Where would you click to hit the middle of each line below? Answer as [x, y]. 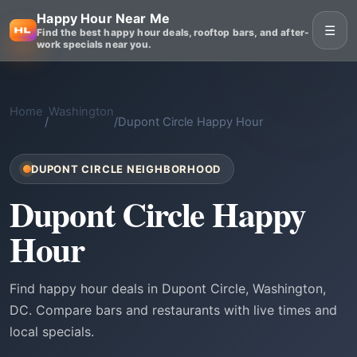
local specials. [52, 331]
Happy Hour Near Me [104, 18]
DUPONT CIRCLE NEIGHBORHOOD [126, 169]
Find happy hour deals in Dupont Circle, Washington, [168, 288]
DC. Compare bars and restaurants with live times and [173, 310]
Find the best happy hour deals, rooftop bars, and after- [173, 32]
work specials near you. [94, 44]
